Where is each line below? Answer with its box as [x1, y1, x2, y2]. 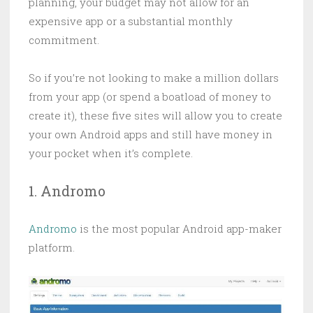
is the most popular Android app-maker [77, 221, 282, 235]
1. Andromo [29, 182, 105, 200]
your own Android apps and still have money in [29, 127, 272, 141]
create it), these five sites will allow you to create [29, 108, 282, 122]
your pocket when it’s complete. [29, 146, 193, 160]
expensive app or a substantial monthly [29, 14, 233, 28]
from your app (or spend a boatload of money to [29, 89, 271, 103]
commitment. [29, 33, 99, 47]
